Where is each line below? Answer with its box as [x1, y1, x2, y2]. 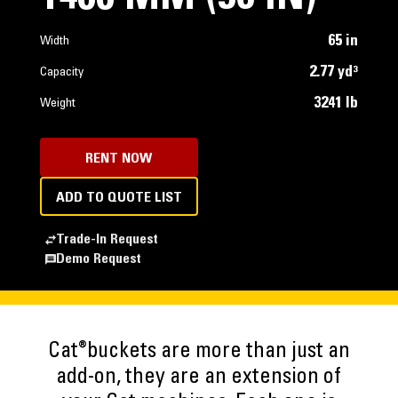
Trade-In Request [55, 233, 158, 247]
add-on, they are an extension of [56, 368, 342, 389]
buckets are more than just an [86, 342, 350, 363]
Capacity [39, 67, 84, 79]
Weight [39, 98, 76, 110]
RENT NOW [85, 152, 153, 166]
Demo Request [55, 252, 141, 267]
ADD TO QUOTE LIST [55, 191, 182, 205]
